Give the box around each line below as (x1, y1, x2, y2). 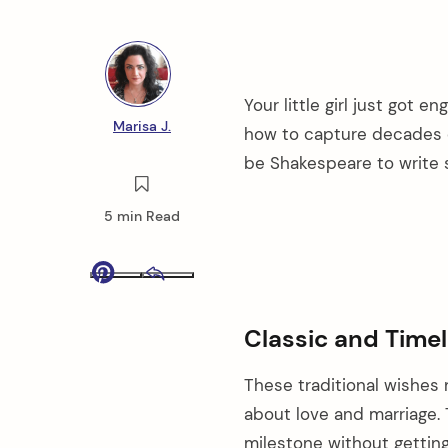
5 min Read (104, 207, 180, 225)
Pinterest (152, 278, 212, 297)
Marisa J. (113, 116, 171, 135)
